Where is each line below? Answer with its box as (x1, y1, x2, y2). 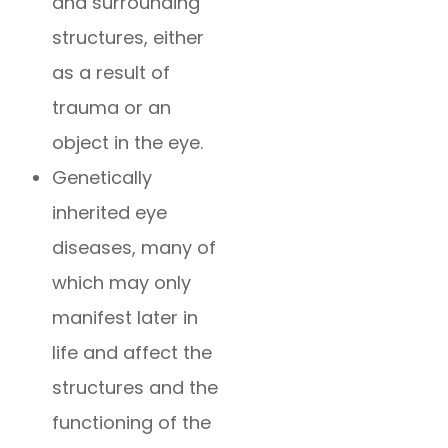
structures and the (52, 375, 219, 401)
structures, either (52, 25, 205, 51)
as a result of (52, 60, 171, 86)
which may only (52, 270, 192, 296)
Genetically (52, 165, 153, 191)
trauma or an (52, 95, 172, 121)
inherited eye (52, 200, 168, 226)
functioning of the (52, 410, 212, 436)
